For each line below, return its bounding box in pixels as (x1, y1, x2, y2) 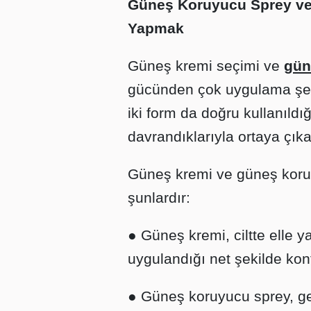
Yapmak (128, 20, 184, 36)
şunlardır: (128, 190, 190, 205)
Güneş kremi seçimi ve (128, 58, 284, 74)
